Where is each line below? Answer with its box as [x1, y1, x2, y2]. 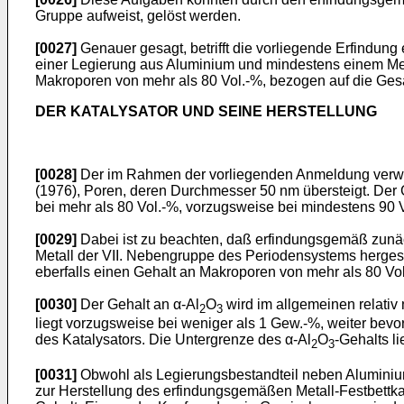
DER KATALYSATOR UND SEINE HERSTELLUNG [35, 104, 377, 119]
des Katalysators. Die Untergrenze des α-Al [35, 332, 311, 348]
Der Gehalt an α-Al [77, 297, 199, 312]
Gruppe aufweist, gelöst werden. [35, 8, 241, 23]
